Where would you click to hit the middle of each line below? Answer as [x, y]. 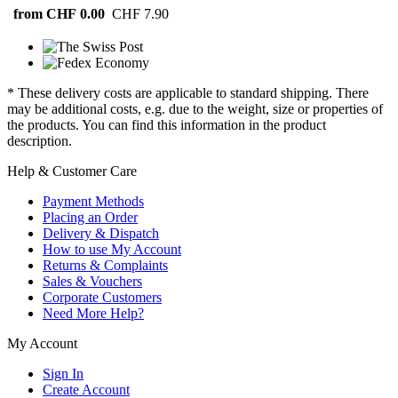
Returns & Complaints [105, 266]
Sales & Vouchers [92, 282]
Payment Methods [93, 202]
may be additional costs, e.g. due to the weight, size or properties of [195, 109]
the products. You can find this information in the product [167, 125]
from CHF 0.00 [59, 14]
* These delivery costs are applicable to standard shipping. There [188, 93]
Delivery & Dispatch [101, 234]
